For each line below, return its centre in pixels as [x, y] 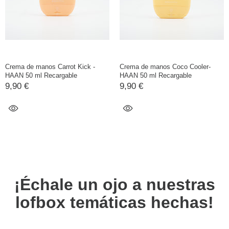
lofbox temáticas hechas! [114, 202]
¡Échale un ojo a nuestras [114, 184]
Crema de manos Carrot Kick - [50, 66]
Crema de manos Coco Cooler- [165, 66]
